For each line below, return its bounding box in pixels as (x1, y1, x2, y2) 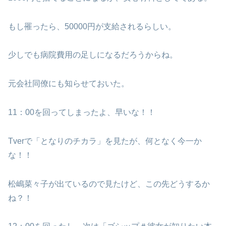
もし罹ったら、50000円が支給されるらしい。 (8, 22, 176, 31)
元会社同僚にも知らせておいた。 (8, 79, 129, 88)
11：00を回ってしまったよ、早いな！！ (8, 108, 155, 117)
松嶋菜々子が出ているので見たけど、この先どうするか (8, 179, 210, 188)
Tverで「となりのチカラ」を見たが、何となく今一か (8, 136, 202, 145)
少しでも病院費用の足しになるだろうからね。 (8, 50, 178, 60)
